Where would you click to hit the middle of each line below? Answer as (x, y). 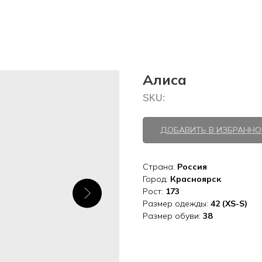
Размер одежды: (177, 204)
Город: (156, 179)
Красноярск (196, 179)
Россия (192, 167)
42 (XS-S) (229, 204)
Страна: (160, 167)
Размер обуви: (173, 216)
